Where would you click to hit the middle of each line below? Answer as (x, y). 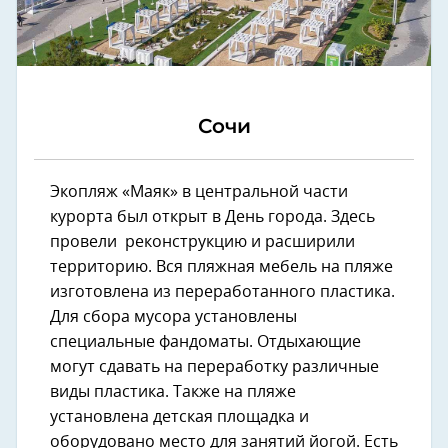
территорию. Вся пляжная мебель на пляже (221, 266)
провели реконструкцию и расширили (202, 241)
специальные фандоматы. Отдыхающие (205, 341)
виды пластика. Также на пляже (173, 391)
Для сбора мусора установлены (173, 316)
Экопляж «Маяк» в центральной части (199, 191)
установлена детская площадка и (179, 416)
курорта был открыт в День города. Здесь (212, 216)
